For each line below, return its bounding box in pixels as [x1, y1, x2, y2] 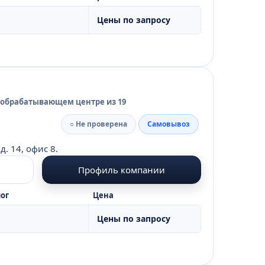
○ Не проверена [70, 119, 127, 129]
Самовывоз [147, 119, 190, 129]
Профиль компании [78, 163, 166, 176]
